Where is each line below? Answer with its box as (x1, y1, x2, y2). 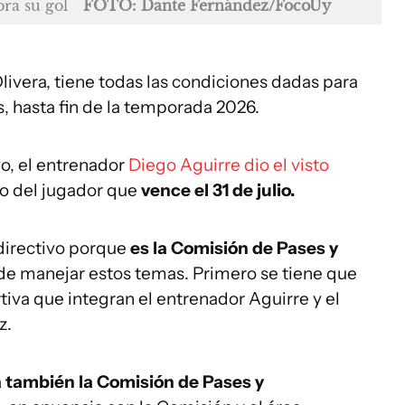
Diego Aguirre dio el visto (128, 155, 329, 175)
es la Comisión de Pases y (130, 238, 338, 259)
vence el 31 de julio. (141, 180, 295, 201)
